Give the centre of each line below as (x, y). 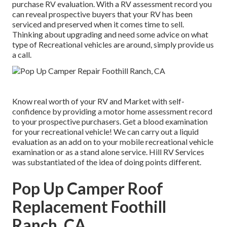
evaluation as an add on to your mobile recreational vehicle (113, 142)
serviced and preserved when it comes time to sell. (98, 24)
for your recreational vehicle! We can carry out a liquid (105, 132)
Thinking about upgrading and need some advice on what (110, 34)
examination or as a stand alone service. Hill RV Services (108, 152)
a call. (22, 55)
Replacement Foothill (89, 207)
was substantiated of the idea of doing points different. (107, 162)
